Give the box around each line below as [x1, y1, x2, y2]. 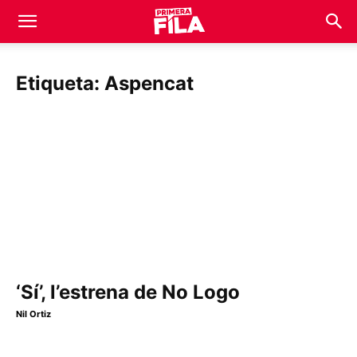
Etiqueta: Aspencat [16, 72, 194, 95]
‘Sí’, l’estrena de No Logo [16, 280, 240, 304]
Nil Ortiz [16, 308, 51, 320]
